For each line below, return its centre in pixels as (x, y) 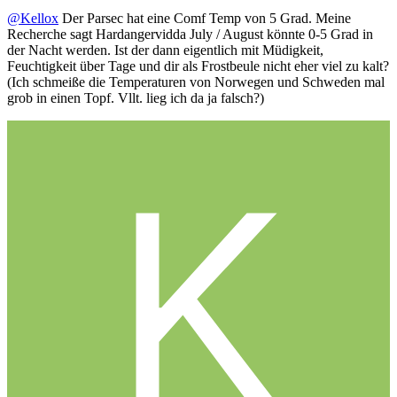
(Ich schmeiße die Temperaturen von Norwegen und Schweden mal (196, 82)
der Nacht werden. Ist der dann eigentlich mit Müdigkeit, (165, 51)
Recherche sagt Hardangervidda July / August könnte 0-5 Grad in (190, 35)
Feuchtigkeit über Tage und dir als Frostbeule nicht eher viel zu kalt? (198, 66)
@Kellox (33, 19)
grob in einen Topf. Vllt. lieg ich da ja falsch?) (136, 98)
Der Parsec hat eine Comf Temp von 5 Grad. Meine (205, 19)
